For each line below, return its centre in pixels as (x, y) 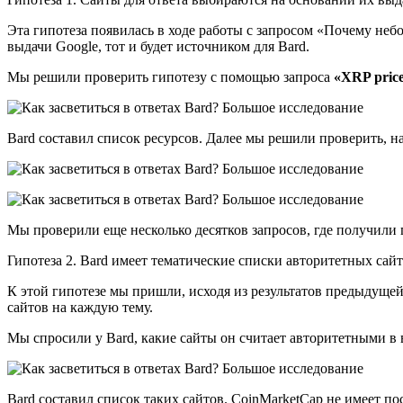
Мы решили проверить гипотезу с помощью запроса (170, 76)
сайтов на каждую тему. (80, 307)
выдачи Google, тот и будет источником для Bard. (158, 46)
